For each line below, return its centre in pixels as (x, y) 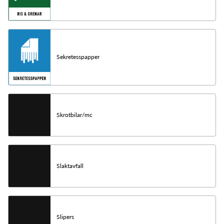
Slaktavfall (70, 165)
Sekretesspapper (78, 57)
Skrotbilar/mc (74, 114)
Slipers (65, 216)
